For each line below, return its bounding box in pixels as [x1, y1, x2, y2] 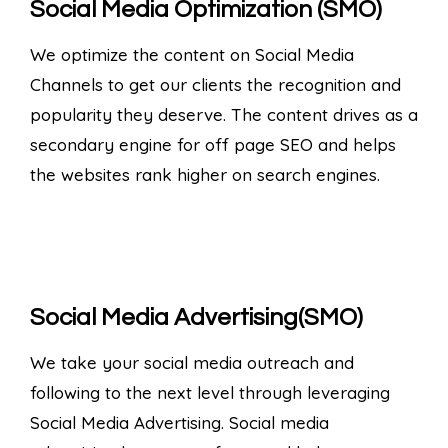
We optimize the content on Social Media [30, 43, 354, 65]
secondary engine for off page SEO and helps [30, 133, 396, 155]
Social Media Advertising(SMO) [30, 304, 363, 330]
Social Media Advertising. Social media [30, 411, 329, 433]
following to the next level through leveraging [30, 381, 390, 403]
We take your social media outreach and [30, 351, 354, 373]
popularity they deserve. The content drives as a [30, 103, 418, 125]
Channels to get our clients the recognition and [30, 73, 401, 95]
